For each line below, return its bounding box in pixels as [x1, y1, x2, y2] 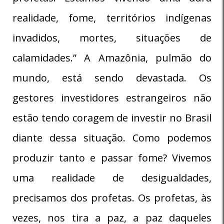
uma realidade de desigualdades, [12, 170, 211, 184]
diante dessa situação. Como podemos [12, 130, 211, 144]
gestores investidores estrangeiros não [12, 90, 211, 104]
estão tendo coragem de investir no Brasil [12, 110, 211, 124]
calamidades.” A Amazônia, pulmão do [12, 50, 211, 64]
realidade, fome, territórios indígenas [12, 10, 211, 24]
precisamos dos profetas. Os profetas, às [12, 190, 211, 204]
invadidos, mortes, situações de [12, 30, 211, 44]
